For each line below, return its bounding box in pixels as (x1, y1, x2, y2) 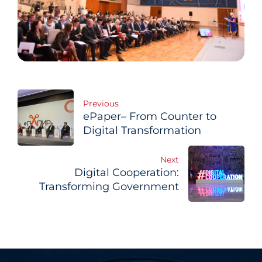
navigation (17, 123, 142, 153)
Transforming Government (39, 180, 179, 193)
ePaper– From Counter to (83, 110, 216, 123)
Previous (83, 98, 119, 109)
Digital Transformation (83, 124, 201, 137)
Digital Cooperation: (74, 166, 179, 179)
